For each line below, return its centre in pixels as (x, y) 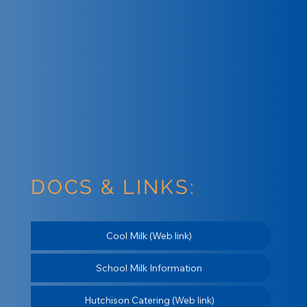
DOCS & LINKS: (113, 186)
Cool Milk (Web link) (149, 235)
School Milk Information (149, 268)
